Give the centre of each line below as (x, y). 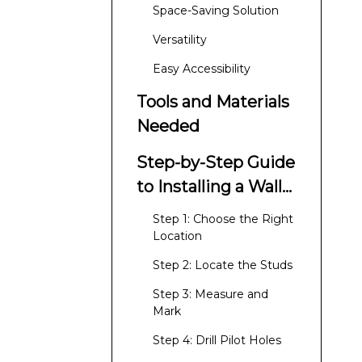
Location (177, 236)
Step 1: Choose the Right (223, 219)
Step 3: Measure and (210, 294)
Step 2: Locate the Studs (223, 265)
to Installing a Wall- (212, 187)
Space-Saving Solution (216, 11)
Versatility (180, 40)
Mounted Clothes (206, 211)
